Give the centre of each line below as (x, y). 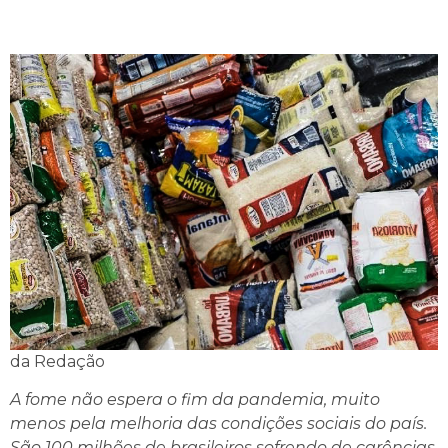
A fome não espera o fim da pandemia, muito (195, 399)
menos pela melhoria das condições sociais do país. (218, 423)
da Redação (57, 361)
